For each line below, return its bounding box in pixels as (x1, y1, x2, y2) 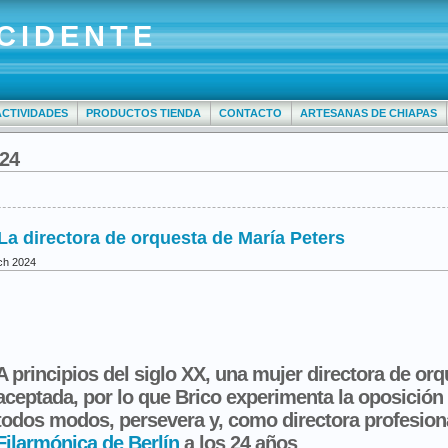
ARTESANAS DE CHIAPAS (300, 107, 437, 119)
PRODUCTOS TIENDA (86, 107, 201, 119)
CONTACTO (219, 107, 282, 119)
